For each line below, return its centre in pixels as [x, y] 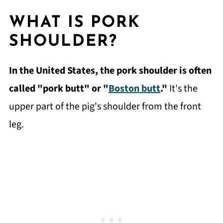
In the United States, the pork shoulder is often [110, 71]
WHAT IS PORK [74, 23]
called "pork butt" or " [58, 89]
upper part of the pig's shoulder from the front [105, 107]
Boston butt [134, 89]
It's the [182, 89]
